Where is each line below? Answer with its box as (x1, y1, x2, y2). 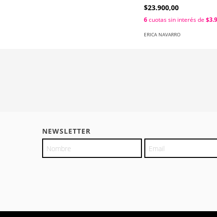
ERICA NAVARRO (144, 31, 181, 38)
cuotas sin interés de (147, 15, 206, 24)
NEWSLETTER (42, 126, 91, 136)
